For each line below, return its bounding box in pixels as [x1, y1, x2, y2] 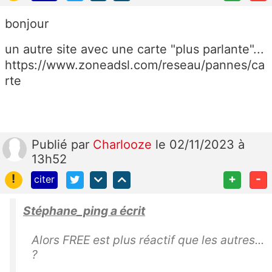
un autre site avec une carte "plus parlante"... [5, 42, 264, 57]
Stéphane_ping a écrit [23, 203, 145, 218]
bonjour [5, 16, 49, 32]
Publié [32, 137, 71, 152]
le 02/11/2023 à [155, 137, 245, 152]
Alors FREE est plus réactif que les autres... [32, 233, 264, 247]
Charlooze [93, 137, 155, 152]
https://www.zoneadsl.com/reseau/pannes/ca [5, 58, 265, 73]
